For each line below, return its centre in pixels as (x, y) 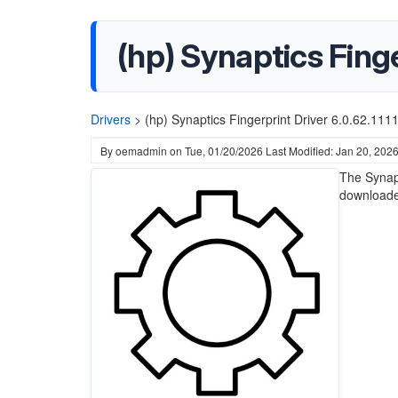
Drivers (111, 119)
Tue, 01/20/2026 (224, 151)
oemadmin (141, 151)
